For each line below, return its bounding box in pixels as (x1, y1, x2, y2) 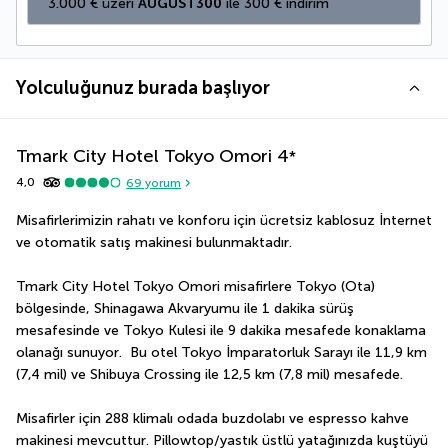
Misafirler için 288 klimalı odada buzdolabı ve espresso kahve (16, 410, 409, 428)
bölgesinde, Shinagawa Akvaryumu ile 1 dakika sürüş (16, 300, 354, 318)
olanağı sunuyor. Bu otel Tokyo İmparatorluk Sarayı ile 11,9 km (16, 344, 427, 362)
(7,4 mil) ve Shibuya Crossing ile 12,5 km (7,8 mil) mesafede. (16, 366, 403, 384)
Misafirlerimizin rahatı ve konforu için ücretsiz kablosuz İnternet (16, 212, 432, 230)
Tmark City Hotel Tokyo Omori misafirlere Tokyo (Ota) (16, 278, 375, 296)
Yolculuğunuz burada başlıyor (16, 77, 270, 100)
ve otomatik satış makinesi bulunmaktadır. (16, 234, 292, 252)
